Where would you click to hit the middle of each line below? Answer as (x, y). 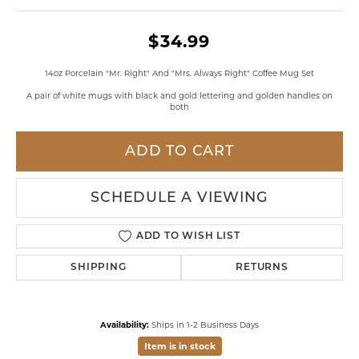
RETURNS (262, 268)
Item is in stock (179, 346)
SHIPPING (99, 268)
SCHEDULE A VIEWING (179, 198)
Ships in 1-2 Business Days (205, 325)
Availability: (125, 325)
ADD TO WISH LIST (188, 236)
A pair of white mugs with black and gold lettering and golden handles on (179, 95)
